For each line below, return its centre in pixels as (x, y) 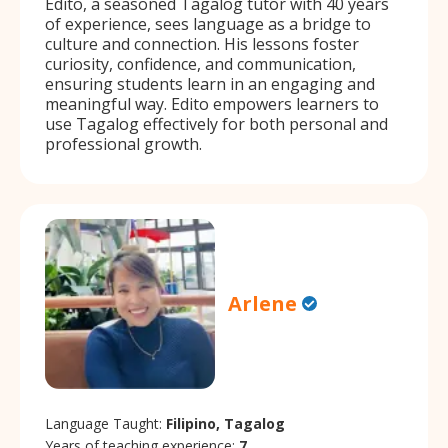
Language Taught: (105, 423)
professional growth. (123, 143)
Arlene (263, 304)
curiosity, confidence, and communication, (200, 63)
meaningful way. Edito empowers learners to (212, 103)
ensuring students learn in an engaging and (210, 83)
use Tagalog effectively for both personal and (216, 123)
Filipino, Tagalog (225, 423)
